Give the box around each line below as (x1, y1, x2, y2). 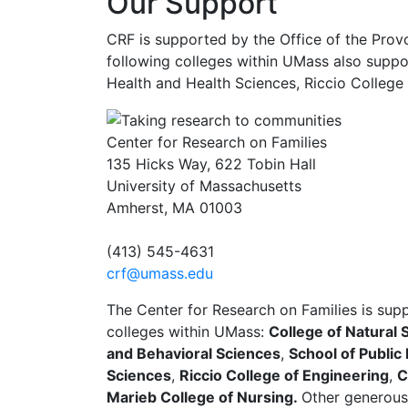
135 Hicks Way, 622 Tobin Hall (107, 155, 316, 174)
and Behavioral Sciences (107, 344, 280, 363)
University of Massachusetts (107, 177, 301, 196)
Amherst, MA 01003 (107, 199, 242, 218)
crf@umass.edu (107, 264, 213, 283)
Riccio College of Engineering (179, 366, 389, 385)
